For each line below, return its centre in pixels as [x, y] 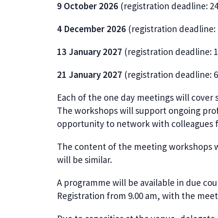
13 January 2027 [91, 52]
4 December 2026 [92, 29]
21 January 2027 [91, 74]
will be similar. [85, 160]
